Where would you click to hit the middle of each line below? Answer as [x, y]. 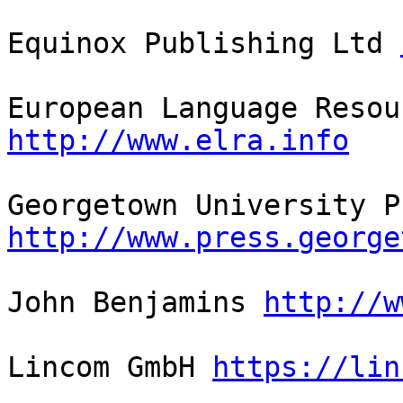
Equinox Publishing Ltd [204, 44]
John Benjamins [135, 303]
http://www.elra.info [178, 141]
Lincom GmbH [110, 367]
